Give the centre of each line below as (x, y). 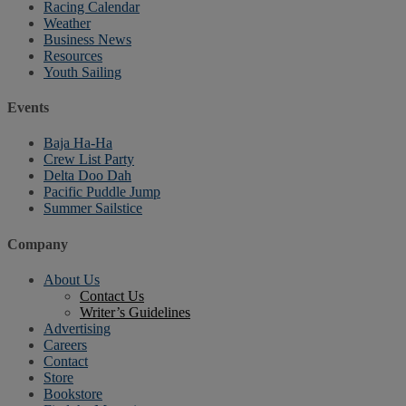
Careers (65, 344)
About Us (72, 279)
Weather (67, 23)
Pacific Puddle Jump (102, 192)
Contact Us (112, 295)
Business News (87, 39)
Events (28, 108)
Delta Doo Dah (87, 176)
